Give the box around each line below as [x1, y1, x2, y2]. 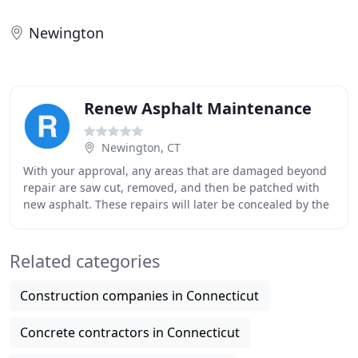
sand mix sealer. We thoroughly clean [23, 213, 224, 229]
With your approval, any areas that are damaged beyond [23, 163, 327, 178]
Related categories [10, 249, 160, 272]
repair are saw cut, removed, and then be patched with [23, 180, 320, 195]
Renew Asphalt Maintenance [84, 97, 312, 119]
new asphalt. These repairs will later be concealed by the [23, 197, 329, 212]
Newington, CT [101, 140, 181, 155]
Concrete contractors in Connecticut [20, 324, 240, 341]
